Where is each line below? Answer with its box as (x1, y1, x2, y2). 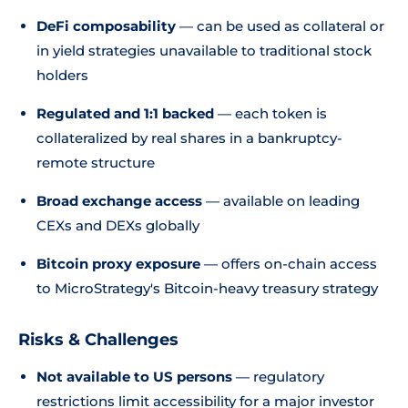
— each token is (214, 105, 327, 122)
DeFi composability (36, 17, 176, 35)
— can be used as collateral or (176, 17, 384, 35)
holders (36, 66, 88, 84)
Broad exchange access (36, 192, 202, 209)
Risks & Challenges (18, 330, 178, 350)
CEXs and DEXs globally (36, 217, 199, 234)
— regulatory (232, 368, 324, 385)
